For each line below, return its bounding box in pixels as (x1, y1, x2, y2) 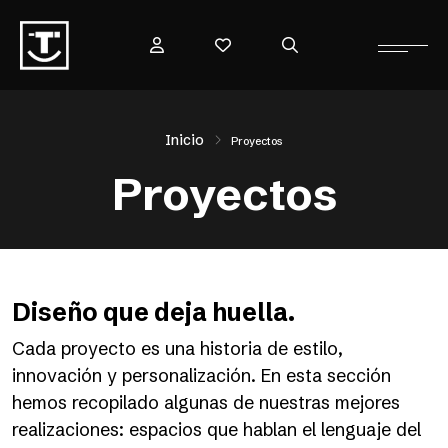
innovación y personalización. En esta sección (12, 364, 391, 387)
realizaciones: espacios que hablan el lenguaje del (12, 418, 421, 441)
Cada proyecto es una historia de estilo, (12, 337, 343, 360)
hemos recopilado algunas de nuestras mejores (12, 391, 400, 414)
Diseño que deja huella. (12, 297, 295, 327)
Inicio (165, 131, 204, 149)
